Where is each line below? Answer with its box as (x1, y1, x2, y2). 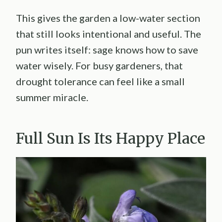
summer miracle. (16, 91, 88, 103)
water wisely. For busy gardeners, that (16, 59, 183, 71)
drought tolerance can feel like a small (16, 75, 185, 87)
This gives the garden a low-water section (16, 11, 200, 24)
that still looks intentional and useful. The (16, 27, 201, 40)
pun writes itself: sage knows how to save (16, 43, 198, 55)
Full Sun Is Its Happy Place (16, 128, 205, 148)
